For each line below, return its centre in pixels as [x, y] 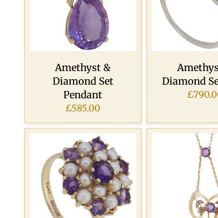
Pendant [83, 94]
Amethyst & [83, 67]
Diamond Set [83, 81]
